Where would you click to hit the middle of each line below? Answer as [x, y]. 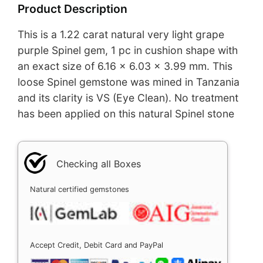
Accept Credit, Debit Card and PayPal [97, 245]
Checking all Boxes [99, 163]
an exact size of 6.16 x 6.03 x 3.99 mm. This [125, 66]
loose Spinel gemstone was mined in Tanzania [129, 82]
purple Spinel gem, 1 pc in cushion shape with [128, 50]
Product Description [73, 9]
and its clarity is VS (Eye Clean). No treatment [128, 98]
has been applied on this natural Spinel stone [126, 114]
